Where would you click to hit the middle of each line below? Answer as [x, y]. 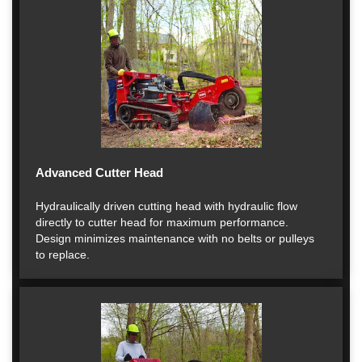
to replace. [63, 255]
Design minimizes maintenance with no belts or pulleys [175, 238]
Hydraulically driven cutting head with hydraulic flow [166, 206]
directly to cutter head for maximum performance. [162, 222]
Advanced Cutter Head [99, 173]
